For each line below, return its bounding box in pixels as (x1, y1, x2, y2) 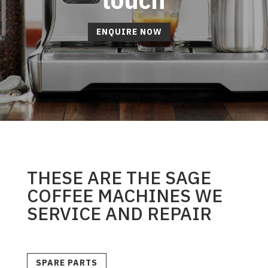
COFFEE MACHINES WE (26, 183, 223, 207)
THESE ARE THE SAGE (26, 165, 211, 189)
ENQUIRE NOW (96, 26, 163, 37)
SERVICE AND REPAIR (26, 201, 212, 225)
